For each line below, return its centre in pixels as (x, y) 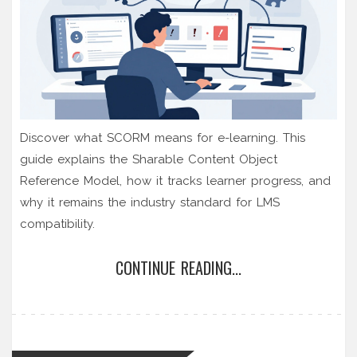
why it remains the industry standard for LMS (150, 202)
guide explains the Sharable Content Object (149, 159)
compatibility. (57, 224)
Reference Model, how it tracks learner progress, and (175, 180)
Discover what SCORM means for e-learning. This (163, 137)
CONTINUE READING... (178, 267)
